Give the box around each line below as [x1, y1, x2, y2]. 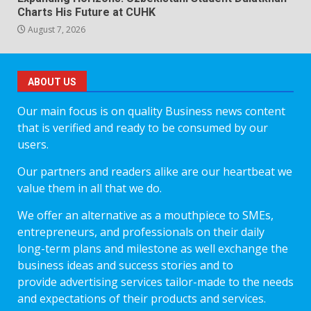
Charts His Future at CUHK [17, 6, 155, 19]
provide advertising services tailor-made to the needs [17, 274, 294, 290]
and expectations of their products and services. [17, 291, 266, 307]
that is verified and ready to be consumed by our [17, 120, 268, 136]
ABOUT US [28, 76, 76, 88]
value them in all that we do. [17, 180, 162, 196]
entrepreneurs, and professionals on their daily [17, 224, 264, 240]
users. [17, 137, 49, 153]
